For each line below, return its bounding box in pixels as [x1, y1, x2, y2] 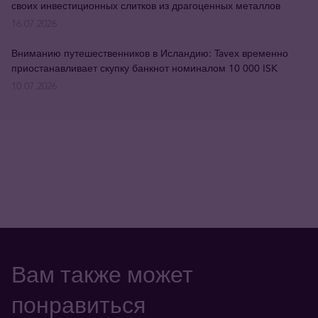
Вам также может [11, 261, 193, 288]
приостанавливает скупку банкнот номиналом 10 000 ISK [11, 61, 278, 75]
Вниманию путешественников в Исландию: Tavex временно [11, 46, 288, 60]
